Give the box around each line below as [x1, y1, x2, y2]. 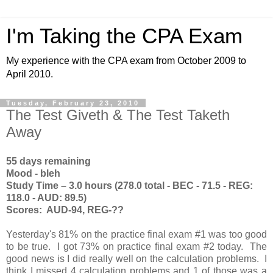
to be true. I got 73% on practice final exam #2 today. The [6, 241, 267, 252]
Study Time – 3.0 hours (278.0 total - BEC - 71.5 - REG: [6, 180, 253, 191]
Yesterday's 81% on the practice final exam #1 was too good [6, 229, 267, 239]
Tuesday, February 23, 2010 [6, 99, 140, 107]
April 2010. [6, 69, 53, 79]
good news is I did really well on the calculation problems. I [6, 253, 267, 264]
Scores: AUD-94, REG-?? [6, 204, 124, 215]
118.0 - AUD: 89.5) [6, 192, 87, 203]
